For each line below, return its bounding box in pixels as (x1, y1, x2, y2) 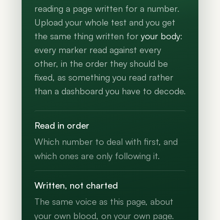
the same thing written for (34, 30, 141, 42)
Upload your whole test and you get (34, 17, 175, 28)
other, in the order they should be (34, 58, 168, 69)
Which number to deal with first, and (34, 136, 178, 147)
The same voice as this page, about (34, 196, 173, 207)
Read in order (34, 120, 89, 131)
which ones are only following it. (34, 150, 160, 162)
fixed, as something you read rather (34, 72, 173, 83)
